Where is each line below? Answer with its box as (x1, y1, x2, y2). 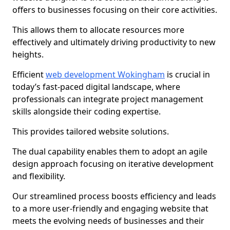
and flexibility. (12, 170, 65, 182)
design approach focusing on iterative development (12, 158, 214, 169)
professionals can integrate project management (12, 93, 203, 105)
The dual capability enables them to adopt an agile (12, 146, 207, 157)
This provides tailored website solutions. (12, 126, 169, 137)
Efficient (12, 69, 46, 80)
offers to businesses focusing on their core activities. (12, 4, 217, 15)
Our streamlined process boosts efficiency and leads (12, 190, 216, 202)
